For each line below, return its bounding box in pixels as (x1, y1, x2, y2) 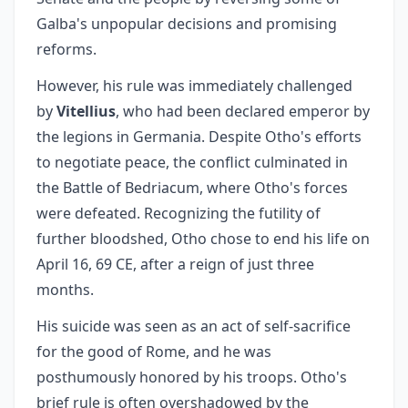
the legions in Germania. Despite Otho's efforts (36, 127, 362, 147)
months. (36, 280, 94, 300)
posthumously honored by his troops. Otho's (36, 367, 347, 387)
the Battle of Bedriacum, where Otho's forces (36, 178, 348, 198)
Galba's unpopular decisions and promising (36, 14, 337, 34)
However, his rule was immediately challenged (36, 76, 352, 96)
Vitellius (56, 101, 116, 121)
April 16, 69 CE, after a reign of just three (36, 254, 314, 274)
